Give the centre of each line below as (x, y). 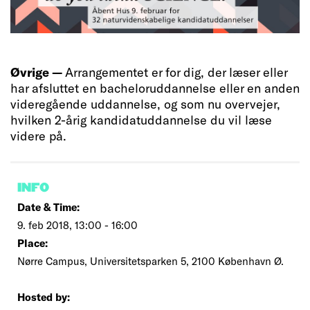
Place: (33, 243)
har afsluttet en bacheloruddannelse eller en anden (155, 88)
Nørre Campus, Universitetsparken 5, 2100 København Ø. (151, 261)
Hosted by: (44, 297)
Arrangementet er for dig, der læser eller (176, 72)
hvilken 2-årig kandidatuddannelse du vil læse (141, 119)
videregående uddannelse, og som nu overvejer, (145, 103)
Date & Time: (48, 207)
